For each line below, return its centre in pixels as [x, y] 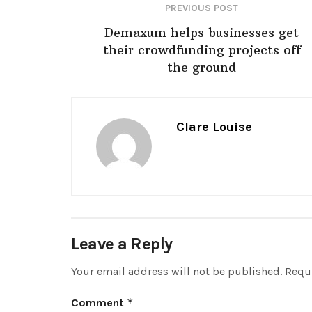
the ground [202, 67]
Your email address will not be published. [177, 271]
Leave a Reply [122, 243]
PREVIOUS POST [202, 8]
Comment [99, 302]
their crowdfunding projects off [202, 49]
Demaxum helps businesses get [202, 32]
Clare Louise [214, 126]
